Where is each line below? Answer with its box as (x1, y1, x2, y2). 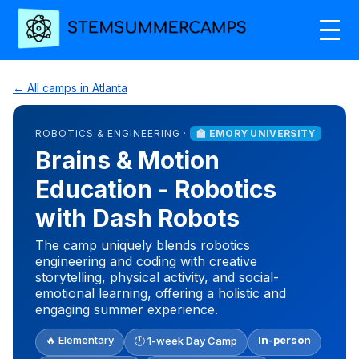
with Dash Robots (35, 203, 240, 232)
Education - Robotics (35, 174, 276, 204)
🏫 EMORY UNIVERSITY (196, 127, 316, 139)
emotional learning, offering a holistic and (35, 284, 286, 301)
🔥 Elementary (46, 333, 114, 346)
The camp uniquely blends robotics (35, 236, 250, 253)
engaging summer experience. (35, 301, 218, 317)
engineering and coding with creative (35, 252, 257, 269)
